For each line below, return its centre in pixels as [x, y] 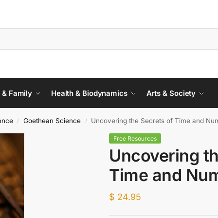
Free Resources [135, 138]
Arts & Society [171, 93]
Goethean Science [52, 121]
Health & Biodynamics [89, 93]
